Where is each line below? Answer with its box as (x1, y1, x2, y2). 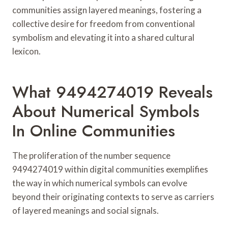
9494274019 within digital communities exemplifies (12, 163, 208, 175)
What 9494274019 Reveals (12, 80, 213, 104)
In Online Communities (12, 119, 175, 142)
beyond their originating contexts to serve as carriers (12, 191, 214, 202)
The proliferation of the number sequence (12, 150, 170, 161)
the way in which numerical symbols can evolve (12, 177, 187, 188)
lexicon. (12, 45, 41, 56)
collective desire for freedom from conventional (12, 18, 195, 29)
